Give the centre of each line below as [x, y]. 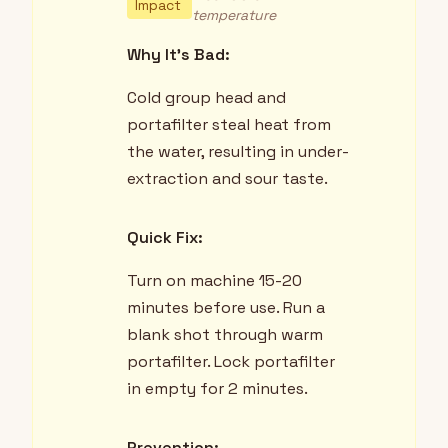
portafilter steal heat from [229, 125]
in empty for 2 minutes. [217, 389]
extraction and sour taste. [227, 179]
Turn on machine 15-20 [214, 281]
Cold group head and [206, 98]
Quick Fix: [165, 238]
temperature [234, 15]
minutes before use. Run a [226, 308]
